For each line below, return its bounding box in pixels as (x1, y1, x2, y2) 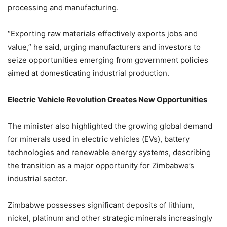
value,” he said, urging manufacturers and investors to (8, 42, 201, 52)
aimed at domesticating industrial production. (8, 68, 169, 78)
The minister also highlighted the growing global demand (8, 121, 212, 131)
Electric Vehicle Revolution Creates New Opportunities (8, 94, 207, 104)
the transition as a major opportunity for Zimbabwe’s (8, 160, 194, 170)
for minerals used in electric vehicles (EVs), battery (8, 134, 190, 144)
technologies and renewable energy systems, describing (8, 147, 211, 157)
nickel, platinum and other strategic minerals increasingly (8, 213, 212, 223)
